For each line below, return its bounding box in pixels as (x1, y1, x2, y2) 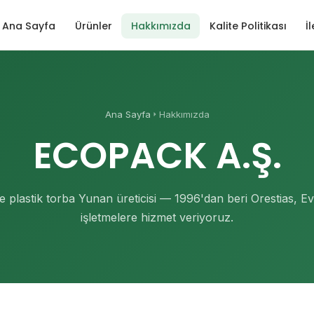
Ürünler (74, 18, 112, 33)
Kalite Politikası (210, 18, 287, 33)
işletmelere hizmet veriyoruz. (81, 210, 233, 224)
